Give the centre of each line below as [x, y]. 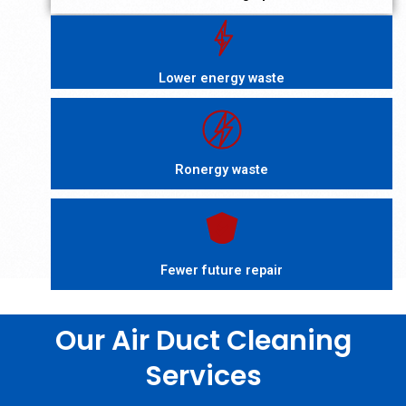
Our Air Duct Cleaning [203, 340]
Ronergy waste [222, 169]
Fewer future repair [222, 270]
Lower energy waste [222, 77]
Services [203, 376]
